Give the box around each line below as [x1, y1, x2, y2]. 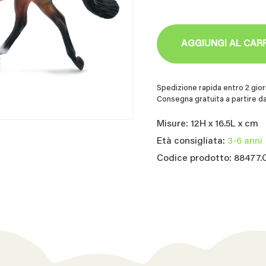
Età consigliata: [157, 137, 227, 147]
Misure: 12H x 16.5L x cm [157, 119, 258, 129]
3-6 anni [227, 137, 262, 147]
